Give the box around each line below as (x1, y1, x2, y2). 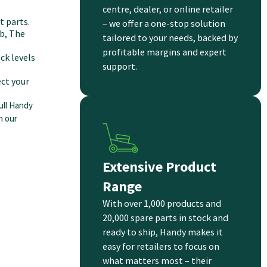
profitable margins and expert (103, 46, 226, 58)
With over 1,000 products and (103, 197, 221, 210)
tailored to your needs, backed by (103, 32, 238, 44)
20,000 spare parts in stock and (103, 212, 228, 224)
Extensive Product (103, 157, 216, 176)
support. (103, 60, 137, 73)
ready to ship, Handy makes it (103, 226, 223, 238)
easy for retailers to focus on (103, 240, 219, 253)
